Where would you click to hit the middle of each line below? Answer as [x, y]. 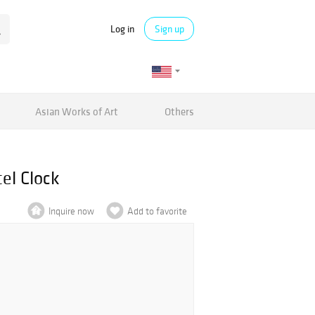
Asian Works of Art [77, 111]
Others [179, 111]
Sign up [169, 29]
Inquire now [71, 211]
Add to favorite [157, 211]
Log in [122, 28]
